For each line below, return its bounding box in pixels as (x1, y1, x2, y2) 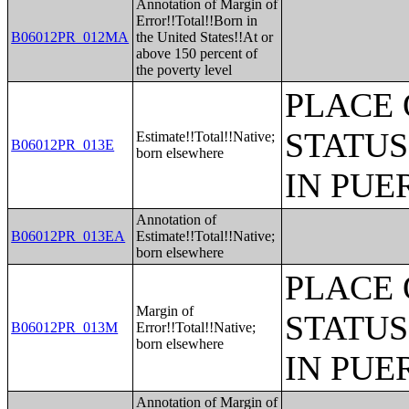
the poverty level (136, 62, 233, 78)
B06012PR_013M (11, 320, 119, 335)
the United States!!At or (136, 29, 274, 45)
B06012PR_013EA (11, 228, 126, 244)
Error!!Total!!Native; (136, 320, 257, 335)
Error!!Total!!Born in (136, 13, 258, 28)
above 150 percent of (136, 46, 258, 61)
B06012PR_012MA (11, 29, 130, 45)
